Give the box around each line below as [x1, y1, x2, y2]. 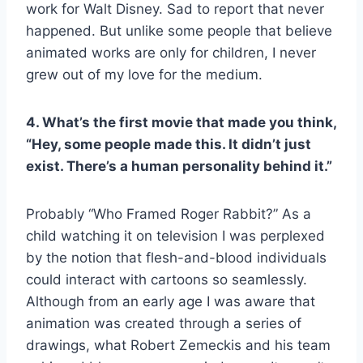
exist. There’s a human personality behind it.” [26, 157, 332, 174]
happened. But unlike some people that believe [26, 22, 332, 39]
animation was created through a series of [26, 314, 301, 331]
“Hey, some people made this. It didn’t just [26, 135, 311, 152]
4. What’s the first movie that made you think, [26, 113, 336, 130]
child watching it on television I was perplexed [26, 227, 325, 244]
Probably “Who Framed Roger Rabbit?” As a [26, 205, 311, 222]
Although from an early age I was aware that [26, 293, 315, 310]
